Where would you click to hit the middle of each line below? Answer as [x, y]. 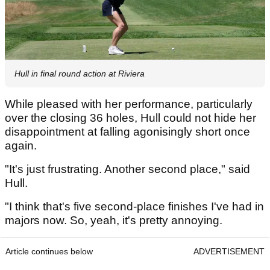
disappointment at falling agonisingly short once [127, 132]
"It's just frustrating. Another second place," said [127, 169]
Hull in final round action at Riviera [80, 74]
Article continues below [49, 252]
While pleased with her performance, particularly [129, 104]
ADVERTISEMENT [229, 252]
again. [21, 146]
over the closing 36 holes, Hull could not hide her [130, 118]
